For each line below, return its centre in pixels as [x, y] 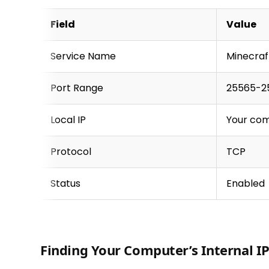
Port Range [77, 88]
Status [66, 184]
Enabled [246, 184]
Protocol [71, 152]
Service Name [83, 56]
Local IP [68, 120]
